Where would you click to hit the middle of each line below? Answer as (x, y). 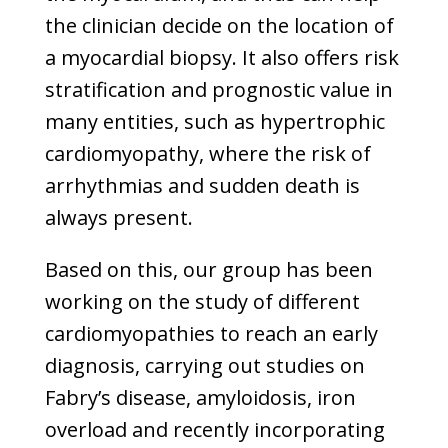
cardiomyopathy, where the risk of (207, 153)
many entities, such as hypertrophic (214, 121)
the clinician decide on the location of (219, 25)
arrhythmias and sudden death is (202, 185)
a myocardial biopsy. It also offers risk (221, 57)
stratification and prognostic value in (218, 89)
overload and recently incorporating (214, 429)
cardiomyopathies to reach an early (211, 333)
